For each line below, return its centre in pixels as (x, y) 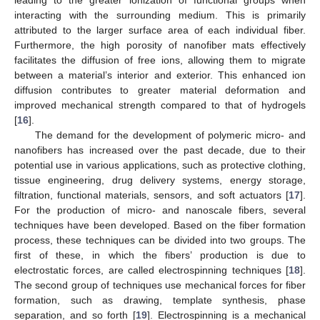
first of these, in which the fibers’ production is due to (160, 255)
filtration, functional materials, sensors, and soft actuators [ (151, 195)
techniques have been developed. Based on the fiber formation (160, 225)
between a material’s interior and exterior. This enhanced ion (160, 75)
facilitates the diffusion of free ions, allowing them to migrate (160, 60)
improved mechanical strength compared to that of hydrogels (160, 105)
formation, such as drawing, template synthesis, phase (160, 300)
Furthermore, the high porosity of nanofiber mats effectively (160, 45)
